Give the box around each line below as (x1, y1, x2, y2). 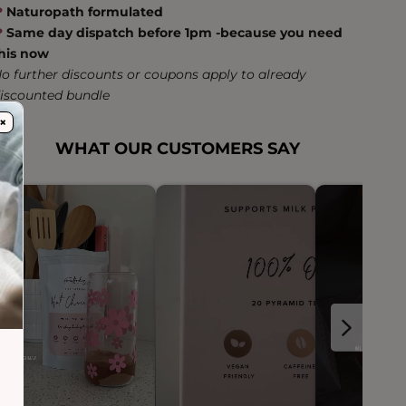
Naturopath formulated (3, 4, 164, 21)
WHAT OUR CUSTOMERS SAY (54, 139, 300, 159)
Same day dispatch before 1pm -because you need (6, 24, 343, 42)
